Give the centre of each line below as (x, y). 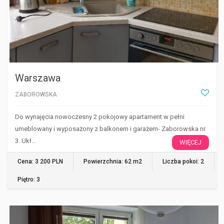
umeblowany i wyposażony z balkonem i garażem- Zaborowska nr (110, 129)
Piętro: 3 (29, 179)
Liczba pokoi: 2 (183, 161)
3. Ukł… (25, 141)
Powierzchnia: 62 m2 (113, 161)
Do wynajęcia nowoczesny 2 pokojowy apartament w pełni (100, 117)
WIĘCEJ (190, 142)
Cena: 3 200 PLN (40, 161)
